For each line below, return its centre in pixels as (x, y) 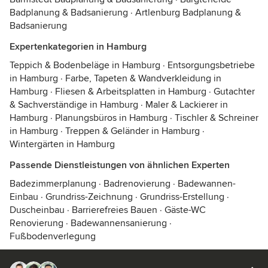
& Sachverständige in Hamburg (74, 105)
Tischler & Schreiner (217, 118)
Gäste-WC (185, 210)
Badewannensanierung (119, 223)
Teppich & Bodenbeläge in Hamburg (85, 65)
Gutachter (234, 92)
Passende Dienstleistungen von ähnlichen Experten (120, 165)
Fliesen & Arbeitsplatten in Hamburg (131, 92)
